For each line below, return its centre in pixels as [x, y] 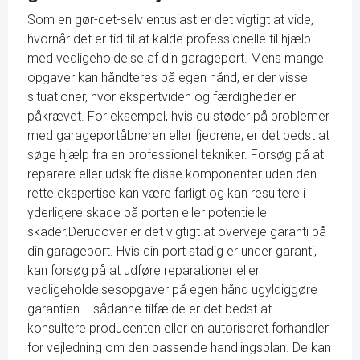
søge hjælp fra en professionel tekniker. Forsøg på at [176, 155]
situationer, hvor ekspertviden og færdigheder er [162, 97]
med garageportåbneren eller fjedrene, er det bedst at [178, 135]
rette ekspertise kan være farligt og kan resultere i [166, 193]
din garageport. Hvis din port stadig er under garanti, [172, 251]
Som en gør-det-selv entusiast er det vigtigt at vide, [170, 20]
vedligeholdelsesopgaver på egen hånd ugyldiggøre [172, 290]
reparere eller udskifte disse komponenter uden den [172, 174]
